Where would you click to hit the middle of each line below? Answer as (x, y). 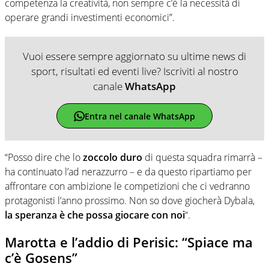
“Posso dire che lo (43, 158)
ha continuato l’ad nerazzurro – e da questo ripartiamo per (128, 172)
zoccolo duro (113, 158)
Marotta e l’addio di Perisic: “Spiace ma (129, 242)
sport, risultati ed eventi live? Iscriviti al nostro (134, 71)
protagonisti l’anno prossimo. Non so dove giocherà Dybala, (130, 201)
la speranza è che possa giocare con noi (95, 215)
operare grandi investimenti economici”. (90, 18)
